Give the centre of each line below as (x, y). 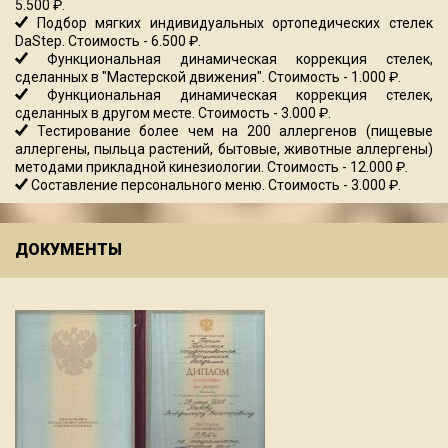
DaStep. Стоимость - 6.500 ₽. (108, 41)
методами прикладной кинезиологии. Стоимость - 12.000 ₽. (211, 167)
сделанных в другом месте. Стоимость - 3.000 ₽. (173, 113)
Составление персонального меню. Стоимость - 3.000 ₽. (214, 185)
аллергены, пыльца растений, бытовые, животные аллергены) (224, 149)
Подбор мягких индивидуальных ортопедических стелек (230, 23)
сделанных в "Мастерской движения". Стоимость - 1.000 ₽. (208, 77)
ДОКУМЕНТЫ (68, 250)
